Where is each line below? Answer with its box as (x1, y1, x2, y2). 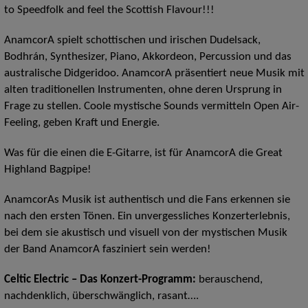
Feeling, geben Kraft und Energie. (3, 118, 159, 129)
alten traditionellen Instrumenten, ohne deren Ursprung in (3, 85, 282, 96)
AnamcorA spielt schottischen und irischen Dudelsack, (3, 35, 261, 47)
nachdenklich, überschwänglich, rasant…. (3, 291, 199, 302)
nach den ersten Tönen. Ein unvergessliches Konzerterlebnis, (3, 211, 290, 223)
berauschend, (198, 274, 263, 286)
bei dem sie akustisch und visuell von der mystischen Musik (3, 228, 287, 239)
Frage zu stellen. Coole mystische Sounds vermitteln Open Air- (3, 101, 299, 113)
